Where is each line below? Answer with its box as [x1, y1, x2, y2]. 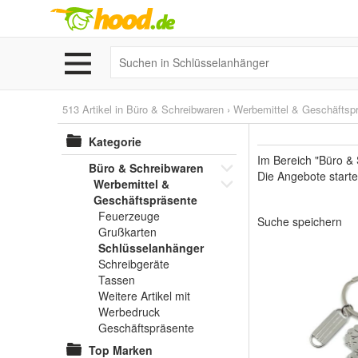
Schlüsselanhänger [98, 240, 204, 256]
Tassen [98, 272, 135, 288]
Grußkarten [98, 224, 157, 240]
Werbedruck [98, 304, 160, 320]
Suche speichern [257, 213, 342, 229]
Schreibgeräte [98, 256, 169, 272]
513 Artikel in [62, 101, 126, 117]
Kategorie [89, 133, 141, 149]
